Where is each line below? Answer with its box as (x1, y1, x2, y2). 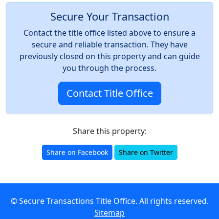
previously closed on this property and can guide (19, 51, 200, 62)
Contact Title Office (66, 87, 153, 100)
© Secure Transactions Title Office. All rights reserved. (10, 196, 209, 206)
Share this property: (72, 126, 147, 136)
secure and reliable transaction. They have (31, 39, 188, 50)
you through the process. (63, 63, 156, 73)
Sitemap (94, 207, 125, 218)
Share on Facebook (46, 148, 108, 157)
